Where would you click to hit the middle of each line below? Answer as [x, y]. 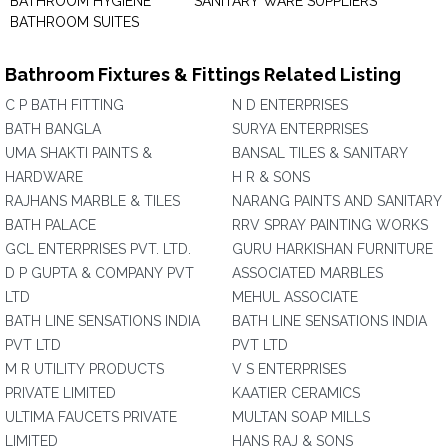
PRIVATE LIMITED [60, 393]
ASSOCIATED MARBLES [307, 273]
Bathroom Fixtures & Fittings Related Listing [203, 74]
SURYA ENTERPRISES [300, 129]
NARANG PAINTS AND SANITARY [337, 201]
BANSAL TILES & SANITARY [320, 153]
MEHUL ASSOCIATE [295, 297]
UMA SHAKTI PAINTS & [78, 153]
